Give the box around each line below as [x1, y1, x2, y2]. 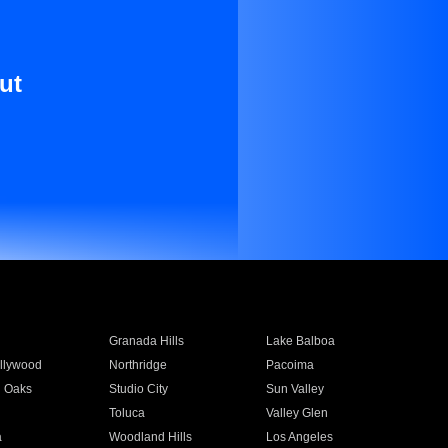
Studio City [108, 382, 168, 396]
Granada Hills [108, 334, 184, 348]
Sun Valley [266, 382, 325, 396]
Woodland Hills [108, 430, 192, 444]
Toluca [108, 406, 145, 420]
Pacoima [266, 358, 315, 372]
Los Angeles [266, 430, 334, 444]
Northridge [108, 358, 167, 372]
